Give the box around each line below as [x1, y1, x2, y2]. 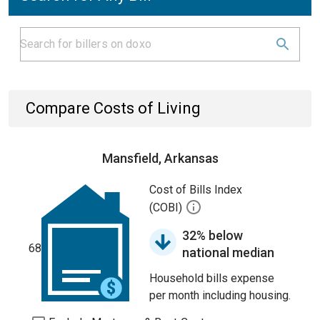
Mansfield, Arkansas [101, 151, 219, 166]
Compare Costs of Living [26, 99, 201, 117]
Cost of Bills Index [149, 183, 242, 196]
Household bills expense [149, 271, 274, 285]
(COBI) [149, 201, 185, 215]
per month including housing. [149, 289, 291, 302]
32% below [182, 228, 243, 243]
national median [182, 245, 274, 260]
